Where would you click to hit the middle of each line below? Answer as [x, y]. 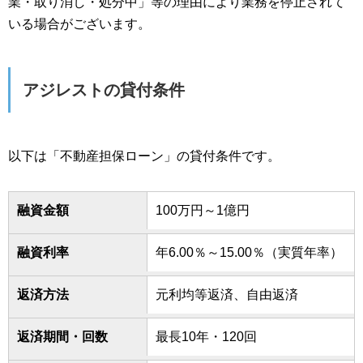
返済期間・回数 [62, 337]
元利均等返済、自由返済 [227, 295]
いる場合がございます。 [79, 24]
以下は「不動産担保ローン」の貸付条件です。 [144, 156]
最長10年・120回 [207, 337]
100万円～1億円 [203, 211]
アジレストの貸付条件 [104, 90]
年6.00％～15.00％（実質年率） [250, 253]
